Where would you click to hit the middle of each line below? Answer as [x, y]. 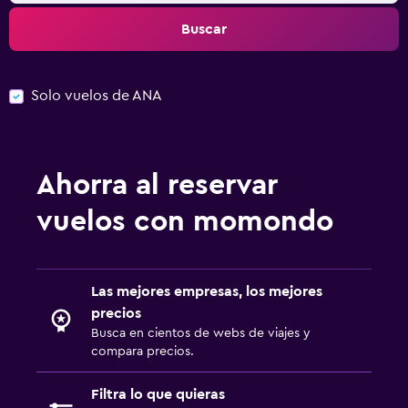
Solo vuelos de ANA [97, 96]
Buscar [204, 29]
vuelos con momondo [185, 221]
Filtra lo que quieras [158, 394]
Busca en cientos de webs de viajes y [201, 333]
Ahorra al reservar [157, 184]
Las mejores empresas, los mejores [207, 291]
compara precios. [143, 351]
